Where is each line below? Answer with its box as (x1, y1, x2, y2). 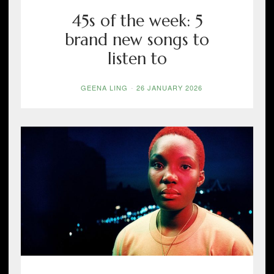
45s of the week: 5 (71, 10, 203, 31)
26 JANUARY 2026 (136, 83, 202, 93)
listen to (107, 48, 167, 69)
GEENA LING (80, 83, 128, 93)
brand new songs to (65, 29, 209, 50)
